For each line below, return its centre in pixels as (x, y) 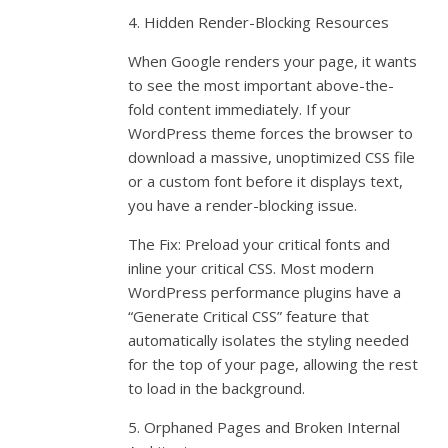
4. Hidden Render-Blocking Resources (259, 22)
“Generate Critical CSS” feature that (249, 316)
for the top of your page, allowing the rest (273, 364)
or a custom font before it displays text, (266, 181)
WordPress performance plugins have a (265, 292)
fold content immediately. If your (240, 109)
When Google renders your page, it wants (273, 61)
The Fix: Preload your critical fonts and (259, 244)
